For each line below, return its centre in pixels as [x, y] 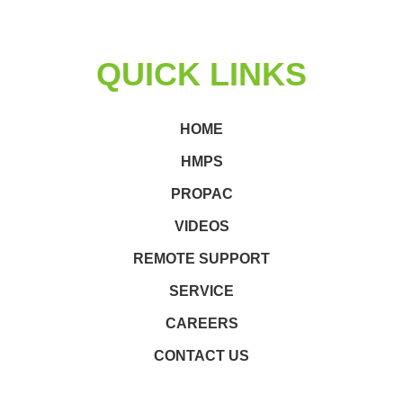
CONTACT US [201, 355]
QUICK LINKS [201, 74]
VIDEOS [201, 226]
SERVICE [201, 291]
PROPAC [201, 193]
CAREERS [201, 323]
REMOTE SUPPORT [201, 258]
